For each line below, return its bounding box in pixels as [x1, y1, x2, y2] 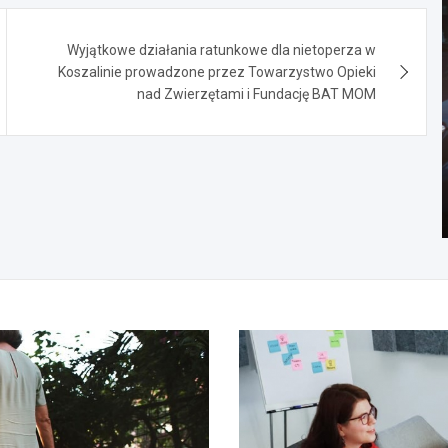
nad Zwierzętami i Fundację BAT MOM [137, 85, 377, 102]
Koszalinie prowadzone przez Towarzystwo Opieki [58, 63, 377, 80]
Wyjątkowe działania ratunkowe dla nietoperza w [67, 41, 377, 58]
